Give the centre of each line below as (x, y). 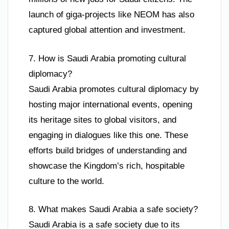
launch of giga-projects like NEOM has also (111, 15)
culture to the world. (66, 181)
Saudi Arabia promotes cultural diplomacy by (114, 89)
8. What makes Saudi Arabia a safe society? (113, 210)
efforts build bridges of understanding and (108, 150)
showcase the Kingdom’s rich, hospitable (107, 166)
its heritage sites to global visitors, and (102, 120)
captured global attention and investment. (107, 30)
